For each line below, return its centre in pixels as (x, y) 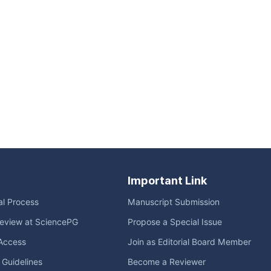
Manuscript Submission (174, 202)
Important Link (167, 181)
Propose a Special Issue (175, 222)
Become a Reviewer (167, 262)
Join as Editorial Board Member (189, 242)
